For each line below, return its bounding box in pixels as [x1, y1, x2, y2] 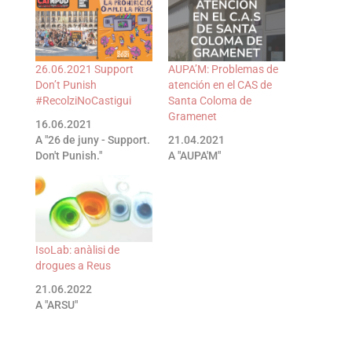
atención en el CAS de [167, 78, 272, 91]
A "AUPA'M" [167, 148, 221, 162]
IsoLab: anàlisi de [35, 244, 119, 257]
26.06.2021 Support [35, 62, 134, 75]
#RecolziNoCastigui [35, 93, 131, 107]
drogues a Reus [35, 259, 111, 273]
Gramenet [167, 109, 217, 123]
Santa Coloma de [167, 93, 251, 107]
